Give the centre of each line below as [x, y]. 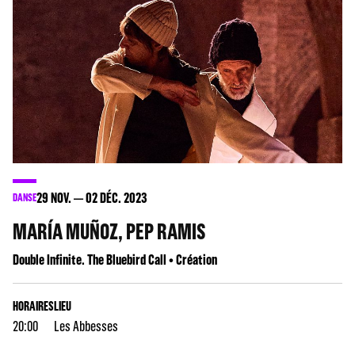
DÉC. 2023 [122, 198]
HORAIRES [33, 306]
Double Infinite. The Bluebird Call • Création [115, 260]
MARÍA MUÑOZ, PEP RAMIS [109, 231]
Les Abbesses [86, 326]
